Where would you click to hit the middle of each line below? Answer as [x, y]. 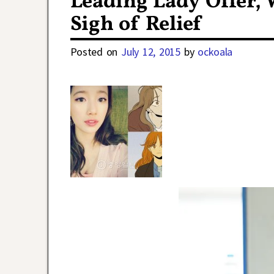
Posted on [96, 52]
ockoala [215, 52]
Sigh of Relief [135, 24]
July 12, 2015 [151, 52]
